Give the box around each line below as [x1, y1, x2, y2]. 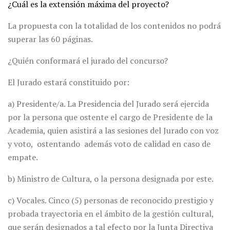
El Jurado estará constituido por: [8, 76, 129, 88]
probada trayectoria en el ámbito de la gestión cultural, [8, 208, 214, 220]
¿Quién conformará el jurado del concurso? [8, 55, 168, 67]
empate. [8, 151, 38, 163]
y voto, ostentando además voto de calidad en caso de [8, 138, 210, 150]
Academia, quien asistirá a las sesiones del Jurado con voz [8, 125, 219, 137]
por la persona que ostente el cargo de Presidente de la [8, 111, 213, 123]
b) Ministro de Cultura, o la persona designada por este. [8, 173, 214, 185]
